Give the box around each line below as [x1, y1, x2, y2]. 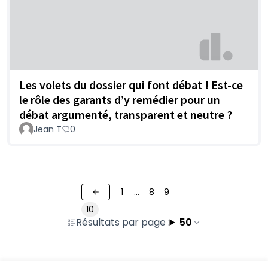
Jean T [33, 123, 62, 135]
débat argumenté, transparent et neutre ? [19, 106, 232, 122]
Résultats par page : [75, 215, 170, 229]
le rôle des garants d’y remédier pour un [19, 92, 220, 107]
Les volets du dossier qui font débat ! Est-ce [19, 77, 243, 92]
